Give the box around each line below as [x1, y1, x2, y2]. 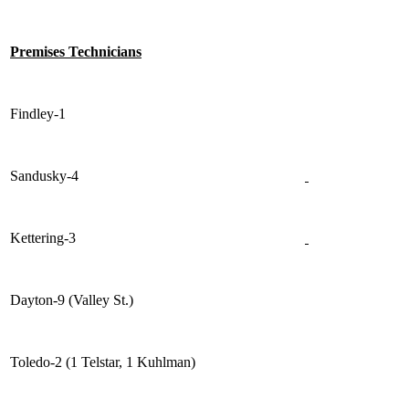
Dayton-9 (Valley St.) [10, 292, 133, 309]
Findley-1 [10, 106, 66, 122]
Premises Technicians [10, 44, 142, 60]
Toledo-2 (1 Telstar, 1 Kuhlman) [10, 354, 195, 371]
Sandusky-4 [10, 168, 79, 184]
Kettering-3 [10, 230, 76, 246]
